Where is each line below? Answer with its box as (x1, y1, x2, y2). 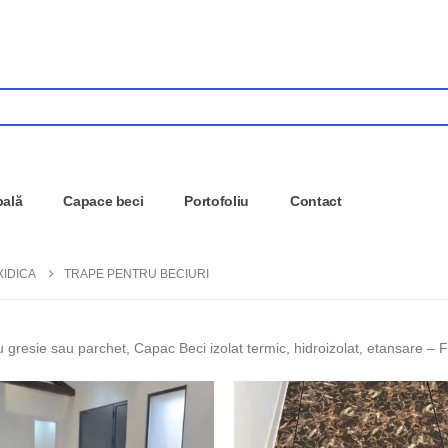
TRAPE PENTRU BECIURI (64, 267, 209, 282)
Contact (289, 193, 342, 210)
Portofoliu (184, 193, 249, 210)
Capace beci (63, 193, 144, 210)
